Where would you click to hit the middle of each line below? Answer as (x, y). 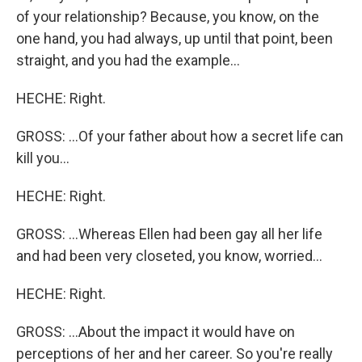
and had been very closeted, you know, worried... (169, 256)
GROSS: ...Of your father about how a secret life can (180, 136)
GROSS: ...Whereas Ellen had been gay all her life (169, 234)
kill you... (43, 158)
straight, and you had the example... (128, 60)
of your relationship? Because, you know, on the (168, 17)
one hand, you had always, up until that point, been (175, 38)
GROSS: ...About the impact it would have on (156, 332)
